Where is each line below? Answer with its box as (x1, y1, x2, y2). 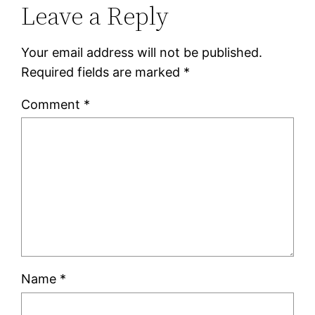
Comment (21, 96, 84, 112)
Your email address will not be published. (21, 44, 263, 60)
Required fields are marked (21, 64, 184, 79)
